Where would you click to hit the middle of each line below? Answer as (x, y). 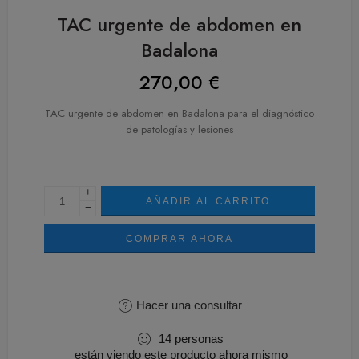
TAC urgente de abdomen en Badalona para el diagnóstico (179, 113)
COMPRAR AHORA (179, 239)
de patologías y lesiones (179, 129)
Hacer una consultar (188, 305)
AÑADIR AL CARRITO (208, 201)
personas (199, 339)
